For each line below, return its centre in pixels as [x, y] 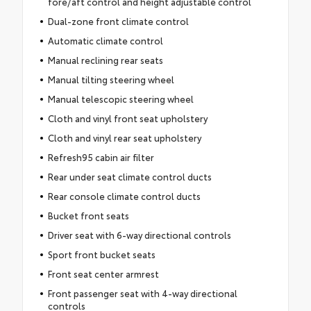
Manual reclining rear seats [105, 60]
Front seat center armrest [103, 274]
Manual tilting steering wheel [111, 79]
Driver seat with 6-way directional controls [139, 235]
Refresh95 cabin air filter [101, 157]
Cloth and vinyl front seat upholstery [127, 118]
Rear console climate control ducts [124, 196]
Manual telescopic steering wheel [120, 99]
